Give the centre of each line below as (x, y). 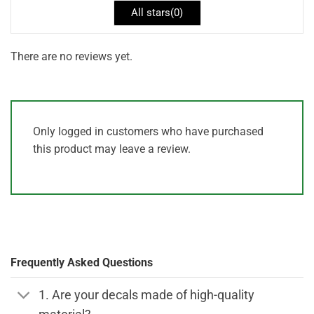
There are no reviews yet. (71, 56)
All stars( (152, 12)
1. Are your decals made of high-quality (147, 295)
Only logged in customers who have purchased (148, 132)
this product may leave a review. (112, 149)
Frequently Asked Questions (82, 263)
